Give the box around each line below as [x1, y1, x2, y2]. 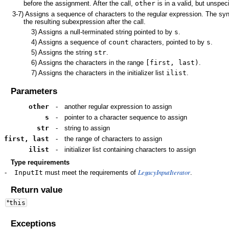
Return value [10, 185, 62, 195]
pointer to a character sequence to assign [64, 113, 187, 121]
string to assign [64, 124, 110, 132]
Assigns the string [37, 48, 94, 56]
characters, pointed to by [129, 38, 207, 46]
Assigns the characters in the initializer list [37, 69, 166, 77]
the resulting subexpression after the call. [24, 17, 146, 26]
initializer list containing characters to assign [64, 145, 196, 153]
